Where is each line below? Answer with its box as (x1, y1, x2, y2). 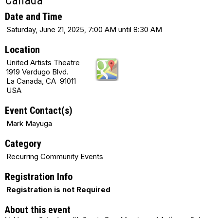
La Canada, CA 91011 (6, 76, 76, 86)
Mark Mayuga (6, 119, 52, 128)
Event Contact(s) (5, 105, 73, 117)
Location (5, 44, 40, 56)
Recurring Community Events (6, 152, 103, 162)
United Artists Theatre (6, 58, 80, 68)
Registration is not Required (6, 185, 110, 195)
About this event (5, 204, 71, 216)
